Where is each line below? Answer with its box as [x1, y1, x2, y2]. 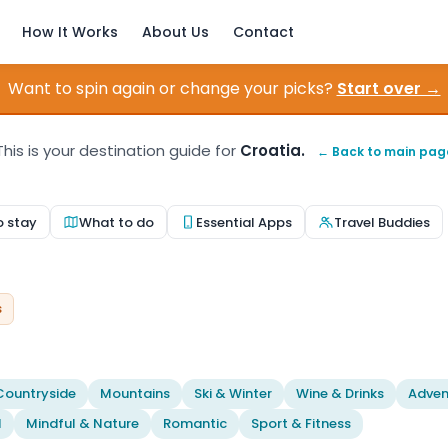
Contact [233, 22, 294, 42]
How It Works [22, 22, 118, 42]
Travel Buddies [334, 212, 430, 232]
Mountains [100, 384, 170, 403]
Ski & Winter [194, 384, 272, 403]
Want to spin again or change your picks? [7, 77, 333, 100]
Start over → [336, 77, 441, 100]
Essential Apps [196, 212, 292, 232]
